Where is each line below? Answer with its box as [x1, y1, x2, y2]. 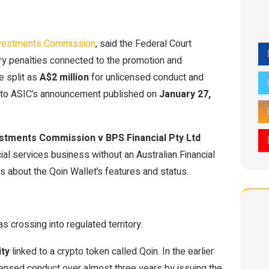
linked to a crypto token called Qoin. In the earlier [10, 244, 214, 259]
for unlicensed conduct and [89, 70, 204, 85]
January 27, [159, 87, 211, 101]
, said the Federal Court [95, 37, 192, 51]
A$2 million [40, 70, 89, 85]
